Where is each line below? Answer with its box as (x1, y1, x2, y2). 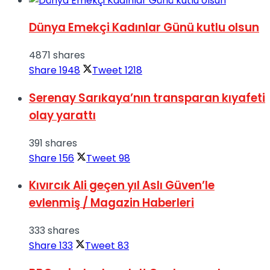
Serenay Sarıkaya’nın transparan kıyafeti (29, 89, 265, 106)
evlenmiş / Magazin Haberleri (29, 195, 194, 212)
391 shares (29, 136, 77, 150)
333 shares (29, 224, 80, 238)
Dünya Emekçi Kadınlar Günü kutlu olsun (29, 19, 259, 36)
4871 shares (29, 48, 85, 63)
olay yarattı (29, 107, 96, 124)
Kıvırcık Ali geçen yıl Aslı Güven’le (29, 177, 215, 194)
